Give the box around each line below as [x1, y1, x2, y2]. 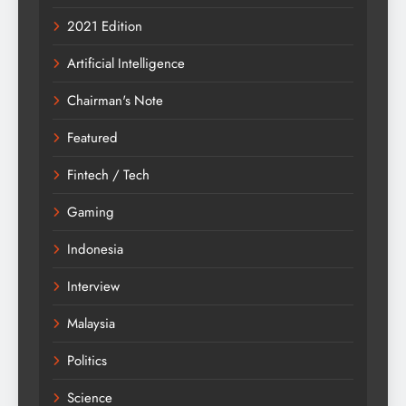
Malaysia [67, 313, 115, 333]
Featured [67, 127, 118, 148]
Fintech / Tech [67, 164, 150, 185]
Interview [67, 275, 120, 296]
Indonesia [67, 238, 123, 259]
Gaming [67, 201, 114, 222]
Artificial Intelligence [67, 53, 185, 73]
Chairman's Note [67, 90, 163, 111]
